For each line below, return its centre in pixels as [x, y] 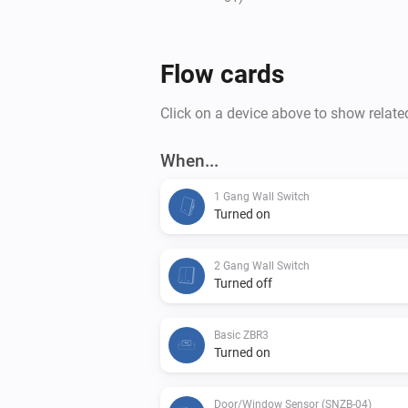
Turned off [243, 283]
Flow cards [222, 74]
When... [189, 160]
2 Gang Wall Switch [262, 265]
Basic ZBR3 [241, 335]
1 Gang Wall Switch [262, 196]
